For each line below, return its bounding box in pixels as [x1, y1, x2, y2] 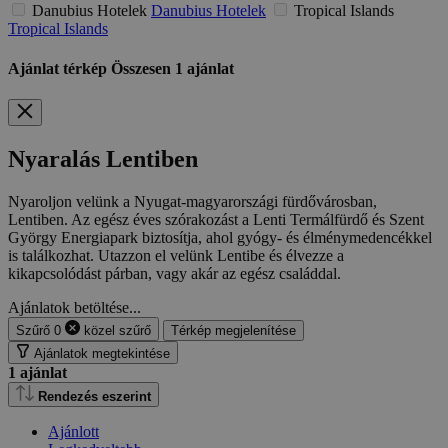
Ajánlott [48, 422, 99, 440]
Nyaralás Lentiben [8, 145, 198, 172]
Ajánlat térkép [8, 59, 111, 77]
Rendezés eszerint [38, 388, 151, 404]
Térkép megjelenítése [171, 322, 296, 338]
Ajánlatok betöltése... [8, 298, 141, 316]
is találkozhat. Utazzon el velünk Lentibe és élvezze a [8, 246, 344, 264]
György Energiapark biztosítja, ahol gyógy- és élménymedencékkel [8, 228, 432, 246]
